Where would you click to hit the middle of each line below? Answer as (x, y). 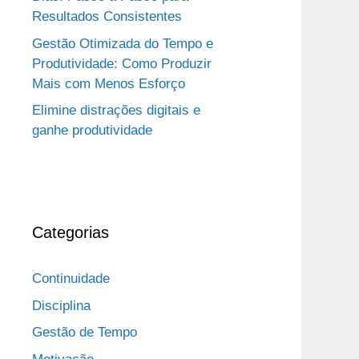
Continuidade (71, 279)
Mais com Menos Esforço (109, 83)
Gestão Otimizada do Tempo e (123, 43)
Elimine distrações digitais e (116, 111)
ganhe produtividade (92, 131)
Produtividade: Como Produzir (122, 63)
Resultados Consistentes (107, 17)
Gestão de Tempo (85, 333)
